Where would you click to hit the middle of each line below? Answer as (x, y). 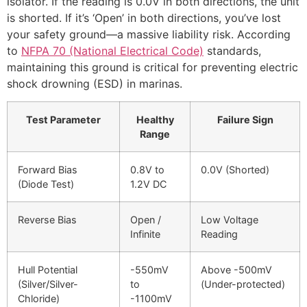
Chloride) (39, 299)
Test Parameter (63, 120)
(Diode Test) (46, 184)
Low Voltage (230, 220)
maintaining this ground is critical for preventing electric (152, 67)
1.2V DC (148, 184)
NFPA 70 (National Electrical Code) (112, 50)
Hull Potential (48, 270)
